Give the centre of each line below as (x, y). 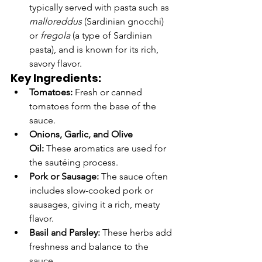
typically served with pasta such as (100, 8)
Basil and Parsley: (65, 233)
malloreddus (56, 22)
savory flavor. (56, 64)
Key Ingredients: (56, 78)
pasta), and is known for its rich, (95, 50)
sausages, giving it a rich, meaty (96, 205)
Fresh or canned (108, 92)
